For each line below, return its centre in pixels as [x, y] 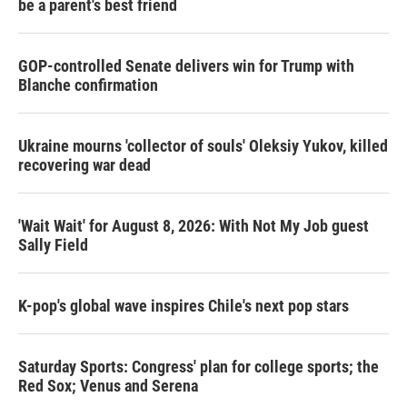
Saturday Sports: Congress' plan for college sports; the [199, 366]
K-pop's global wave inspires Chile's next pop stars [184, 305]
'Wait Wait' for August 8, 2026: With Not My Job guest [194, 225]
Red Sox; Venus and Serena [108, 385]
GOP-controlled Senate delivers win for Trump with [186, 65]
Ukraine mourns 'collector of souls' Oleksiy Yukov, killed [203, 145]
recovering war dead [84, 164]
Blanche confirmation [88, 84]
